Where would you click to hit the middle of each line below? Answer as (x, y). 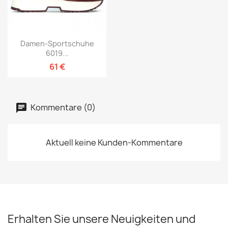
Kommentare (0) (62, 107)
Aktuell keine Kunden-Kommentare (114, 143)
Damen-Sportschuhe (57, 44)
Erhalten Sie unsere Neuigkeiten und (102, 219)
